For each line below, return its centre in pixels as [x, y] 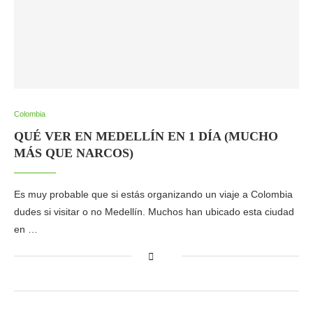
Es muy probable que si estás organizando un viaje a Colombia [153, 194]
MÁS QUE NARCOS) [74, 153]
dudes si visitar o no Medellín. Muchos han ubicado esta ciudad [154, 212]
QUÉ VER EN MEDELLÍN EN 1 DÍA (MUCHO [146, 136]
